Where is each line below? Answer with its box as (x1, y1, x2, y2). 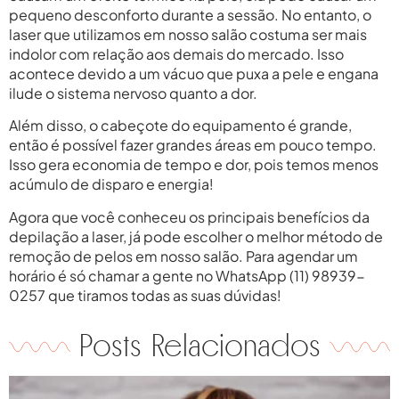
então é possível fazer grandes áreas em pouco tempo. (9, 135, 377, 155)
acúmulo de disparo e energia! (9, 175, 214, 194)
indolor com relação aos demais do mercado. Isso (9, 44, 344, 63)
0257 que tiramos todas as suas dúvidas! (9, 285, 281, 305)
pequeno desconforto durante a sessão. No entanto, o (9, 4, 371, 24)
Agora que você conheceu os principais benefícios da (9, 207, 370, 226)
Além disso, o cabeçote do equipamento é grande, (9, 116, 352, 135)
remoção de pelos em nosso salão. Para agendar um (9, 246, 358, 265)
